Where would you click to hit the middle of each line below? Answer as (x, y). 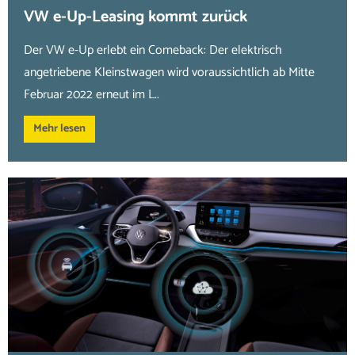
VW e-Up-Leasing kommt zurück (136, 17)
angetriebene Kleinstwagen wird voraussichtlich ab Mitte (169, 73)
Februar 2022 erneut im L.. (92, 95)
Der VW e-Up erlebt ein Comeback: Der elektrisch (153, 50)
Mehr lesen (59, 129)
